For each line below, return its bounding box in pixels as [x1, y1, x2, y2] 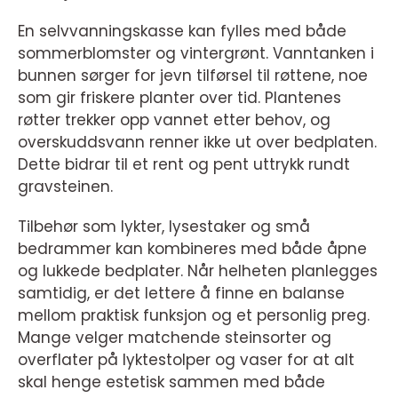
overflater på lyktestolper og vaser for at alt [18, 348, 354, 370]
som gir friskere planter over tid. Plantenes [18, 86, 341, 108]
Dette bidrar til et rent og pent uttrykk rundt [18, 153, 350, 175]
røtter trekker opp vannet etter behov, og [18, 108, 330, 131]
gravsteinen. [18, 175, 113, 197]
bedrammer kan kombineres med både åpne [18, 237, 367, 259]
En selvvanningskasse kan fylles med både [18, 20, 346, 42]
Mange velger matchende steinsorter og [18, 326, 331, 348]
